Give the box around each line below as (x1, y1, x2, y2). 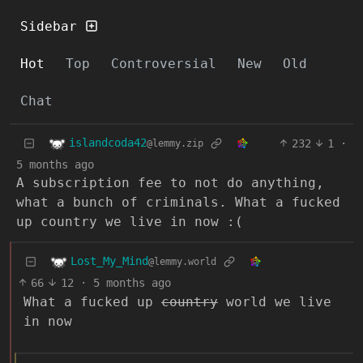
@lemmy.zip (147, 138, 203, 150)
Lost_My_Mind (70, 254, 148, 268)
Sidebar (20, 18, 85, 34)
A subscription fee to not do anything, (16, 174, 324, 190)
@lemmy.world (148, 256, 216, 268)
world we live (218, 294, 331, 310)
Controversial (111, 55, 216, 71)
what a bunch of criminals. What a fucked (16, 194, 340, 210)
